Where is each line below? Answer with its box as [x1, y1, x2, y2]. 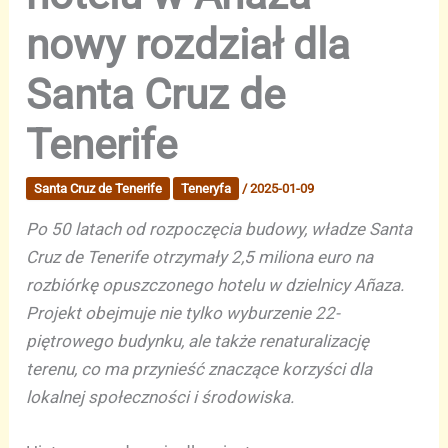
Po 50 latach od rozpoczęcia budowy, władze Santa [26, 219, 413, 240]
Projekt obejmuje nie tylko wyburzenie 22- [26, 303, 341, 324]
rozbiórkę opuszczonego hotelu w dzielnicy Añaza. [26, 275, 405, 296]
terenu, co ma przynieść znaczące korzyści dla [26, 359, 373, 380]
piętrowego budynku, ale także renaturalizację [26, 331, 370, 352]
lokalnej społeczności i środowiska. [26, 387, 295, 408]
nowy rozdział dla [26, 20, 351, 70]
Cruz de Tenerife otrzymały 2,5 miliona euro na [26, 247, 374, 268]
